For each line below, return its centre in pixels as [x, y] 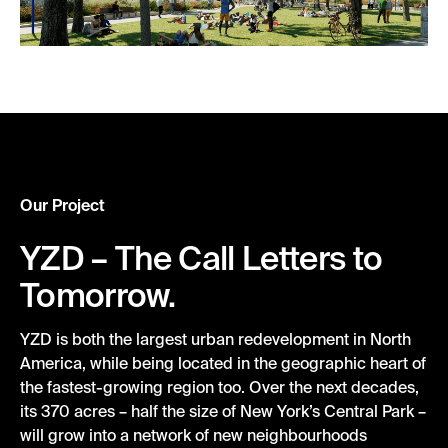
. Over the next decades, [330, 386]
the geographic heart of [338, 362]
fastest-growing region [130, 386]
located [205, 362]
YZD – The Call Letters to [201, 257]
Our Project [62, 204]
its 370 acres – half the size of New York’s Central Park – [223, 410]
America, [53, 362]
